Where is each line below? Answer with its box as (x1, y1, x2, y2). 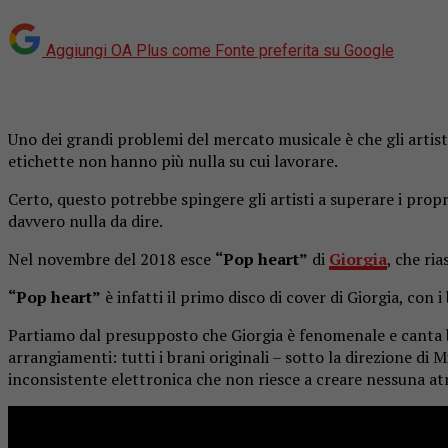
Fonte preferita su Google (215, 40, 394, 60)
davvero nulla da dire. (8, 209, 163, 232)
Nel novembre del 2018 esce (8, 247, 215, 270)
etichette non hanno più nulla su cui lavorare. (8, 149, 338, 172)
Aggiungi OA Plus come (46, 40, 211, 60)
